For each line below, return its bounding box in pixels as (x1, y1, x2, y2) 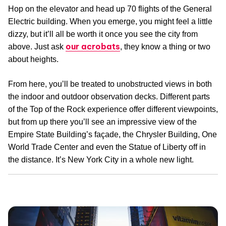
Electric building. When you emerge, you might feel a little (8, 17, 212, 26)
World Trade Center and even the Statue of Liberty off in (8, 143, 206, 152)
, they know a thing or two (120, 42, 210, 51)
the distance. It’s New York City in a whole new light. (8, 155, 194, 164)
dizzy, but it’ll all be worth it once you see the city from (8, 30, 198, 39)
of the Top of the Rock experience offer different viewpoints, (8, 105, 218, 114)
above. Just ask (8, 42, 66, 51)
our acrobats (66, 41, 120, 52)
